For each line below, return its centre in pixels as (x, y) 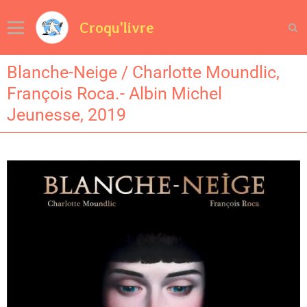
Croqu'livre (117, 27)
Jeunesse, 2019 (66, 115)
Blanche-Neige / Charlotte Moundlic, (143, 72)
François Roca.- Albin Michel (114, 94)
